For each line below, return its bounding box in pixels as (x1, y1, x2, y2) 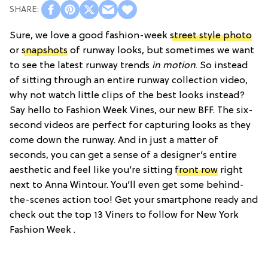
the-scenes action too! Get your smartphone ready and (10, 195, 258, 206)
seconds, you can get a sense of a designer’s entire (10, 150, 237, 162)
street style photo (170, 31, 252, 42)
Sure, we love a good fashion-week (10, 31, 170, 42)
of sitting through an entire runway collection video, (10, 75, 248, 87)
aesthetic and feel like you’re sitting (10, 165, 175, 176)
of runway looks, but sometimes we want (68, 45, 254, 57)
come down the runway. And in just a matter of (10, 135, 218, 147)
